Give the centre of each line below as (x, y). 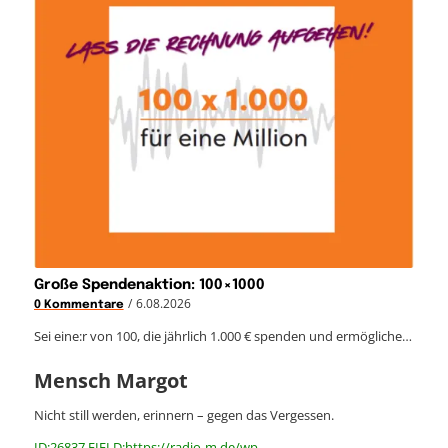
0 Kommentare (78, 304)
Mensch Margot (110, 380)
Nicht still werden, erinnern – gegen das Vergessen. (185, 414)
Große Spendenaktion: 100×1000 (149, 284)
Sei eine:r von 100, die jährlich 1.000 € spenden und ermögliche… (222, 335)
